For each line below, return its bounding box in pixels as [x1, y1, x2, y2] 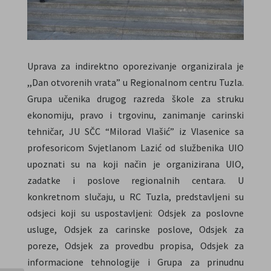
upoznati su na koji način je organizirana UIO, [27, 157, 244, 170]
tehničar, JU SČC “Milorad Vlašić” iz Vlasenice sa [27, 125, 244, 137]
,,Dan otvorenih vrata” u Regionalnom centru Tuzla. [27, 76, 244, 88]
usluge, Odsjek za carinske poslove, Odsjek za [27, 223, 244, 235]
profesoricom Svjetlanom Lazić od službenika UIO [27, 141, 244, 154]
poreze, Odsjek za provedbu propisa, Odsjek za [27, 239, 244, 252]
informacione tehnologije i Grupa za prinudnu [27, 255, 244, 268]
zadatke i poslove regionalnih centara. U [27, 174, 244, 186]
